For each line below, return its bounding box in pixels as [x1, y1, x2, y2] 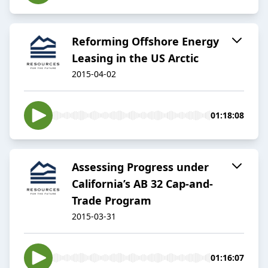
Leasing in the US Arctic [72, 51, 199, 66]
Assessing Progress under [72, 160, 209, 175]
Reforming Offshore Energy [72, 34, 219, 49]
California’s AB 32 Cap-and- [72, 176, 213, 191]
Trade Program [72, 193, 151, 208]
